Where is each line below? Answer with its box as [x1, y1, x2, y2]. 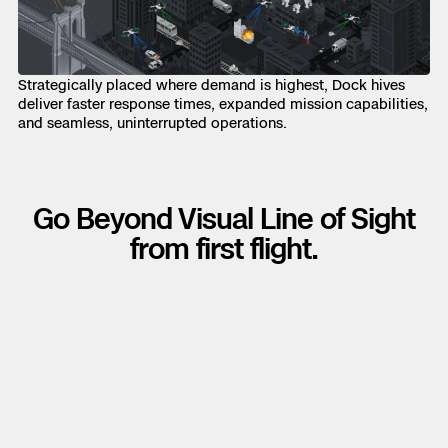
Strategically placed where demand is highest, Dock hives [18, 75, 405, 93]
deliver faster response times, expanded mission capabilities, [18, 94, 428, 112]
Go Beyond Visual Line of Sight [33, 201, 415, 235]
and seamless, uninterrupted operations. [18, 113, 287, 131]
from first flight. [130, 231, 318, 265]
